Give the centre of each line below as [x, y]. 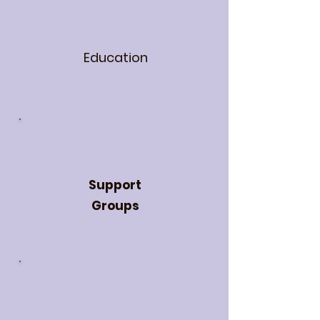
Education [116, 57]
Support [115, 185]
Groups [115, 206]
